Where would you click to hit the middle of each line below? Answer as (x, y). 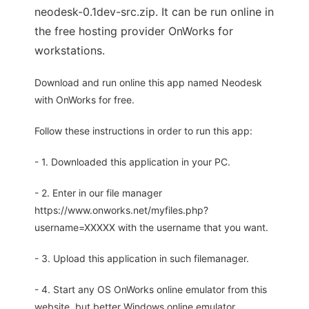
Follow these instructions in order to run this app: (143, 131)
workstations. (70, 51)
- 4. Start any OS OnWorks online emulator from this (151, 290)
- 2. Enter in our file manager (98, 193)
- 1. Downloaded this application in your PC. (132, 162)
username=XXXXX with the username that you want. (151, 228)
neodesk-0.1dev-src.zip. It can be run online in (154, 12)
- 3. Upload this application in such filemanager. (142, 259)
